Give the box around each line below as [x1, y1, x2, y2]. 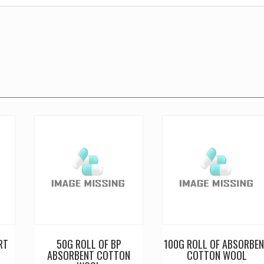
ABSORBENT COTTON [47, 247, 131, 263]
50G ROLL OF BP [56, 236, 121, 252]
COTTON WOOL [186, 247, 247, 263]
